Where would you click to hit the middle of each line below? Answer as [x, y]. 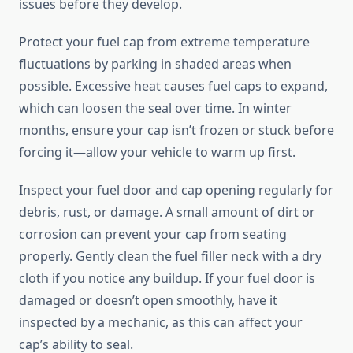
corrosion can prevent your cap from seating [153, 234]
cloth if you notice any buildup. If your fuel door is [167, 279]
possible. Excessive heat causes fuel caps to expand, [173, 86]
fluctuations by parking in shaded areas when [155, 64]
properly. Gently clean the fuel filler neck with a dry [170, 256]
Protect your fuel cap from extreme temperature [164, 42]
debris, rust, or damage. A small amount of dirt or [167, 212]
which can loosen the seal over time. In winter [155, 108]
